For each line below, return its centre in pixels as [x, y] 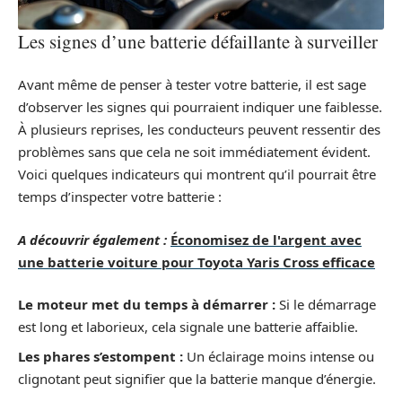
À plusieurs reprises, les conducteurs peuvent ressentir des [199, 130]
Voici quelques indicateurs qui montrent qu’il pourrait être [197, 175]
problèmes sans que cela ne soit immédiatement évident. [194, 152]
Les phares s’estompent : [100, 356]
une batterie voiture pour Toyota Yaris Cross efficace [197, 262]
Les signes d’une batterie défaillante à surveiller [198, 41]
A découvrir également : [92, 239]
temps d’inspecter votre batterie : [120, 197]
